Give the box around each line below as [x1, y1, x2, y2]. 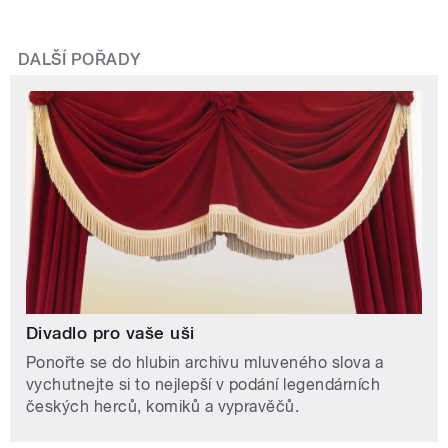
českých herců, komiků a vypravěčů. [26, 397, 300, 417]
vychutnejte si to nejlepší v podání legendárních [26, 375, 381, 395]
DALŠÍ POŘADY [18, 50, 141, 70]
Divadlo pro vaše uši [26, 323, 195, 344]
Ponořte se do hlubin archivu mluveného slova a [26, 353, 384, 373]
